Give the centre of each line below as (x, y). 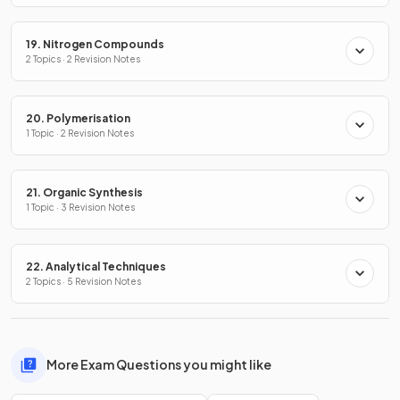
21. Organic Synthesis (84, 192)
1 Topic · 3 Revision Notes (80, 207)
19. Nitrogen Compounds (95, 44)
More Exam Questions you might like (159, 365)
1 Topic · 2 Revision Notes (80, 133)
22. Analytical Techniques (96, 266)
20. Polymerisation (78, 118)
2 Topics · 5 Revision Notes (83, 281)
